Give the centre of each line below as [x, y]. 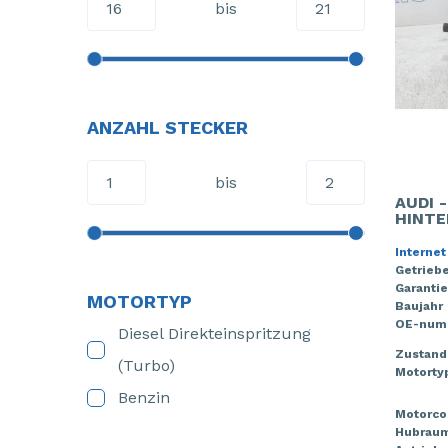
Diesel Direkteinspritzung [214, 333]
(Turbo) [146, 365]
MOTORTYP [139, 301]
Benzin [144, 397]
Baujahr [418, 306]
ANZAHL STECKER [167, 127]
